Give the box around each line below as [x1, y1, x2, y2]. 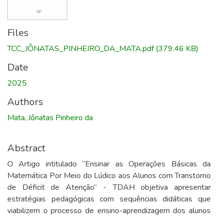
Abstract [7, 142, 45, 155]
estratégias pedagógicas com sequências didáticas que [7, 194, 211, 204]
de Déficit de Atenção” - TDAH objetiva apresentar [7, 182, 211, 193]
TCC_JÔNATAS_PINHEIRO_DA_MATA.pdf [7, 43, 154, 54]
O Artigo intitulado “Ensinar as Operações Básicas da [7, 159, 211, 169]
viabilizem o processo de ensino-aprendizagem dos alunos [7, 205, 211, 216]
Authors [7, 95, 43, 109]
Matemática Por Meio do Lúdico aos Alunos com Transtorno [7, 170, 211, 181]
